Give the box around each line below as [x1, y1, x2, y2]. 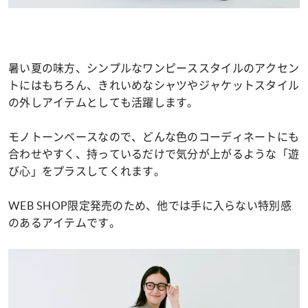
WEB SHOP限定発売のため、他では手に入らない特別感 [8, 198, 291, 213]
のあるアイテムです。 [8, 215, 120, 230]
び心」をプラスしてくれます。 [8, 164, 165, 179]
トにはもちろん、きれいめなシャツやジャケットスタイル [8, 78, 300, 93]
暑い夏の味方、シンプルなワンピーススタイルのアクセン [8, 60, 300, 76]
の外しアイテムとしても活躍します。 [8, 95, 199, 110]
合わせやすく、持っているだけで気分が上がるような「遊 [8, 146, 300, 162]
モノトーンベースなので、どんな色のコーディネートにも [8, 129, 300, 144]
